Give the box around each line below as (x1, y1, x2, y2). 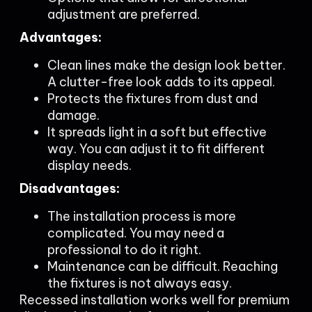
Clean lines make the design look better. (47, 57, 286, 73)
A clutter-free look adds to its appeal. (47, 74, 275, 90)
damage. (47, 107, 100, 123)
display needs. (47, 157, 132, 173)
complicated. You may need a (47, 225, 224, 241)
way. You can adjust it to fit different (47, 141, 265, 157)
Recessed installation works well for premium (19, 292, 290, 308)
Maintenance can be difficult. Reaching (47, 258, 278, 274)
